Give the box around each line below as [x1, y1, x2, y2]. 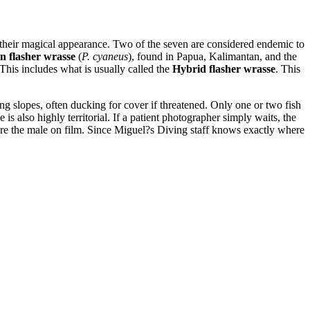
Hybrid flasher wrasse [172, 62, 275, 75]
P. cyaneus [82, 50, 128, 62]
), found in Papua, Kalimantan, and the [128, 50, 297, 62]
